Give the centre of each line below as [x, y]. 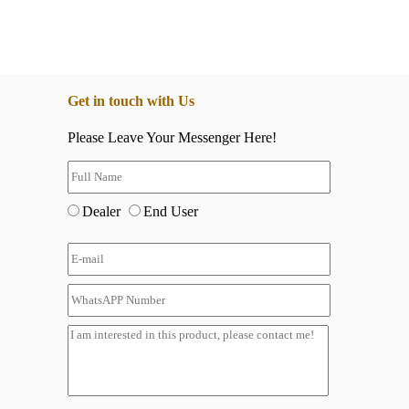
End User [171, 211]
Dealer [103, 211]
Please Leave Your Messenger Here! [172, 137]
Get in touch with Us [131, 101]
